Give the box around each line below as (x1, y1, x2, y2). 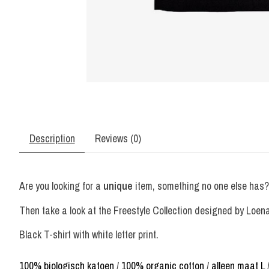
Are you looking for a (19, 179, 103, 193)
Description (29, 131, 75, 146)
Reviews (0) (94, 131, 141, 146)
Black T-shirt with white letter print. (19, 228, 159, 242)
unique (103, 179, 133, 193)
